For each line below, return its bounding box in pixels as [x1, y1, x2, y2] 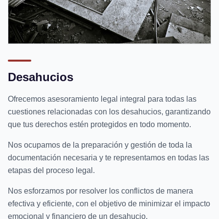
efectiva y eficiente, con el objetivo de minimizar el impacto [8, 199, 210, 208]
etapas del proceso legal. [8, 166, 95, 175]
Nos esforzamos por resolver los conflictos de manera [8, 186, 193, 195]
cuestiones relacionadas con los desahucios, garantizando [8, 107, 211, 116]
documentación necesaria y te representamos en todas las [8, 153, 209, 162]
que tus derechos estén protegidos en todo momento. [8, 120, 191, 129]
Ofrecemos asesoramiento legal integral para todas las [8, 94, 197, 103]
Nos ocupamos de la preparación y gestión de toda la [8, 140, 192, 149]
